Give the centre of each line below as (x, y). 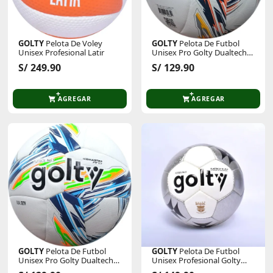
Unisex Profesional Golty (197, 260)
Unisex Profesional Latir (62, 53)
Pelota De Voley (73, 44)
